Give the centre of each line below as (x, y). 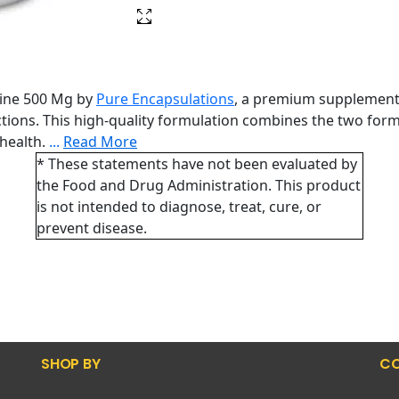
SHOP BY (71, 364)
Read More (100, 142)
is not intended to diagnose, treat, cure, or (179, 207)
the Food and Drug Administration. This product (198, 185)
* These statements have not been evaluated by (196, 164)
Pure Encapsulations (165, 99)
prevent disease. (91, 228)
